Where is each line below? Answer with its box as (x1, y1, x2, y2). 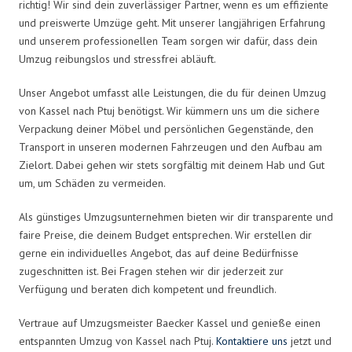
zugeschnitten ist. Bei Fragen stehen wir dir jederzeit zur (19, 263, 284, 278)
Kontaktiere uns (216, 333, 288, 348)
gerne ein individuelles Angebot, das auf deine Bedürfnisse (19, 245, 299, 260)
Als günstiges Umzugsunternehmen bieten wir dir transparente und (19, 209, 333, 224)
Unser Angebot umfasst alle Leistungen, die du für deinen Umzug (19, 85, 326, 100)
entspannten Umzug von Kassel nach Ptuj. (19, 333, 216, 348)
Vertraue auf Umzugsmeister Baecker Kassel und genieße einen (19, 315, 321, 330)
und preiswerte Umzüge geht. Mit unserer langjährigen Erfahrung (19, 15, 325, 30)
